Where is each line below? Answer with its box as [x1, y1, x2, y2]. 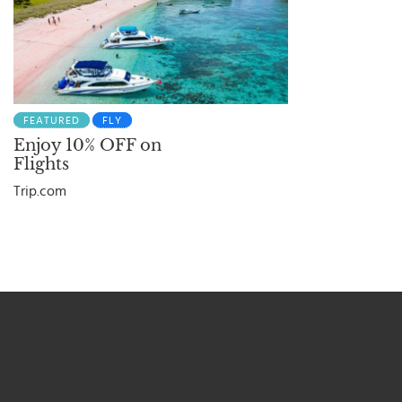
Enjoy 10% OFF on [13, 135, 162, 156]
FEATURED [23, 115, 80, 127]
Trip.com [13, 184, 66, 199]
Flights [13, 154, 69, 175]
